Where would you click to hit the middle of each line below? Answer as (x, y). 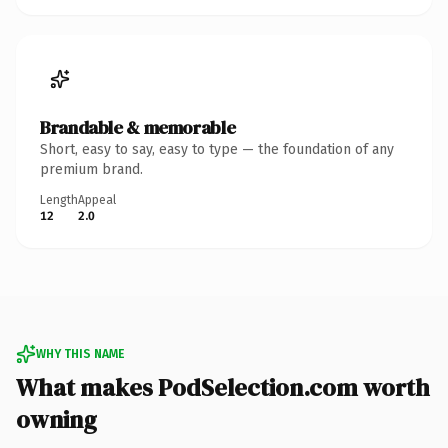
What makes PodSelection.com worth (223, 387)
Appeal (97, 199)
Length (59, 199)
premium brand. (91, 169)
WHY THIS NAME (80, 353)
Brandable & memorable (138, 127)
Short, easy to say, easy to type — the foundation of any (217, 149)
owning (56, 419)
